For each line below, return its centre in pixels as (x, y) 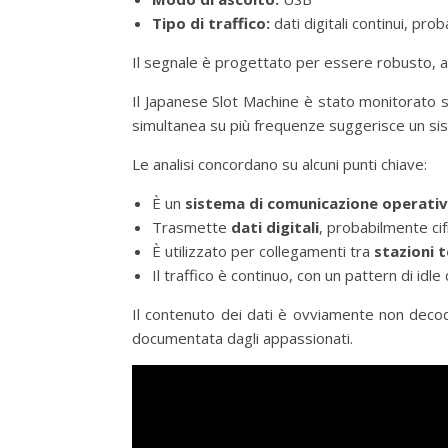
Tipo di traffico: (211, 22)
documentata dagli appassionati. (242, 337)
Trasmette (191, 226)
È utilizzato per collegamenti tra (263, 250)
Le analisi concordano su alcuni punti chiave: (279, 163)
